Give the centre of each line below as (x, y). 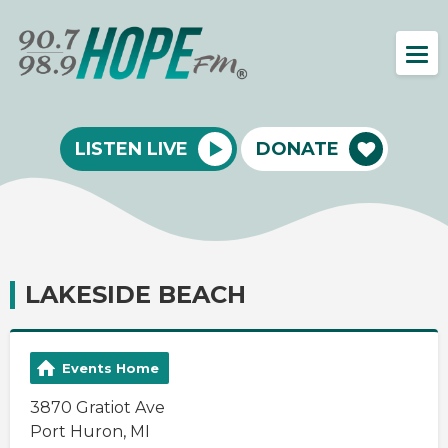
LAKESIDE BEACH (135, 294)
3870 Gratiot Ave (97, 407)
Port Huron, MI (90, 431)
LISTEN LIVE (131, 148)
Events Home (110, 367)
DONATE (297, 148)
